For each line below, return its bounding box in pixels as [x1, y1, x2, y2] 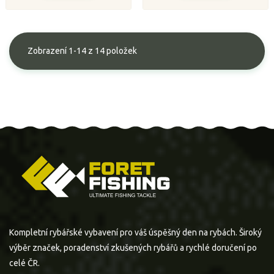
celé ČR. [9, 257, 40, 268]
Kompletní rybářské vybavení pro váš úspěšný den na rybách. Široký [9, 227, 262, 237]
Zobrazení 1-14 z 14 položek [28, 46, 137, 56]
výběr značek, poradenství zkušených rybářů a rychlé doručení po [9, 242, 257, 253]
